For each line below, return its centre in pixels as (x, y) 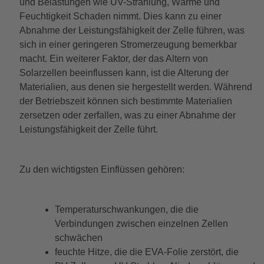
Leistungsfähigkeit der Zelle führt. (88, 129)
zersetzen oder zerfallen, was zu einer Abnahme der (127, 115)
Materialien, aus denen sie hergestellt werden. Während (136, 87)
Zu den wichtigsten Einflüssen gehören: (103, 169)
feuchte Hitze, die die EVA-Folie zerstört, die (146, 252)
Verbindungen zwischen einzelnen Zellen (141, 223)
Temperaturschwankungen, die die (126, 209)
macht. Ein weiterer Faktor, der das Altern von (113, 58)
